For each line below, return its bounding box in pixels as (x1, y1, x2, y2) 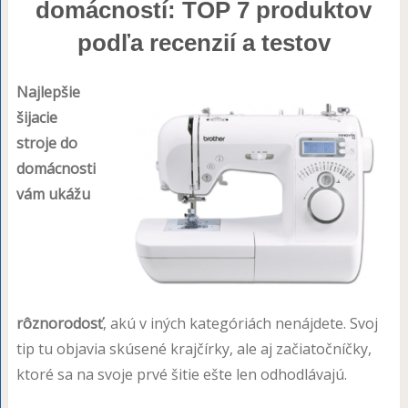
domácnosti (15, 158, 96, 178)
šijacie (15, 107, 57, 127)
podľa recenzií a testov (76, 29, 331, 56)
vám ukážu (15, 184, 90, 204)
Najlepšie (15, 82, 80, 102)
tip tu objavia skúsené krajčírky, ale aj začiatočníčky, (15, 338, 372, 359)
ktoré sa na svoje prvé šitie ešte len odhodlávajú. (15, 363, 347, 384)
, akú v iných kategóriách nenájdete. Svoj (102, 312, 378, 333)
